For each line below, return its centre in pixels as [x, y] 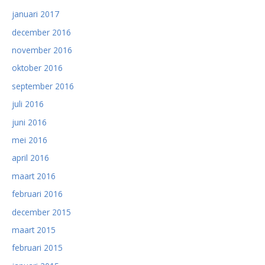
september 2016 [43, 86]
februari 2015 [37, 248]
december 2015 [41, 212]
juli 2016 [28, 104]
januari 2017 [35, 14]
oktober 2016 [37, 68]
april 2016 [30, 158]
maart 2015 [34, 230]
